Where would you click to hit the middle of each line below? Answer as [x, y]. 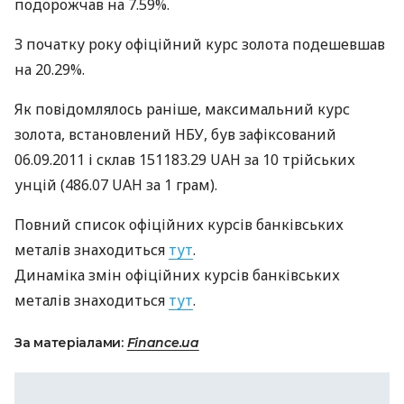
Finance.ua [163, 343]
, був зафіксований [270, 134]
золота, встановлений [95, 134]
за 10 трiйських [298, 160]
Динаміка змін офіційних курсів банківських [177, 275]
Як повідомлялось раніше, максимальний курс [182, 109]
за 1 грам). [180, 185]
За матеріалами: [71, 343]
